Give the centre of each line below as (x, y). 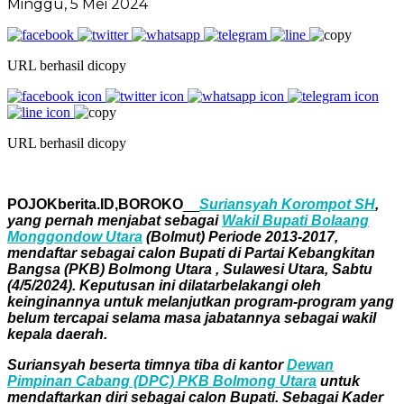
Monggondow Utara (75, 236)
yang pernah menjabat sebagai (115, 220)
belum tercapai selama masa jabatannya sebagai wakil (192, 317)
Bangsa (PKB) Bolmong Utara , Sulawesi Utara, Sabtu (190, 269)
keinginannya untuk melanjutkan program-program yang (201, 301)
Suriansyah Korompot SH (287, 204)
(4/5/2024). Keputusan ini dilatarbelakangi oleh (164, 285)
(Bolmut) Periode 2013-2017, (240, 236)
